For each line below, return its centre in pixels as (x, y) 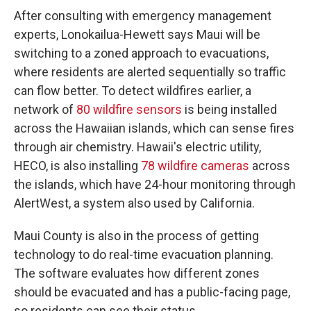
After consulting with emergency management (143, 16)
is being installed (229, 109)
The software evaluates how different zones (137, 273)
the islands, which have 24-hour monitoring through (155, 184)
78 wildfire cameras (195, 166)
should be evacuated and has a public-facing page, (152, 292)
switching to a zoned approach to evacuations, (141, 53)
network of (45, 109)
